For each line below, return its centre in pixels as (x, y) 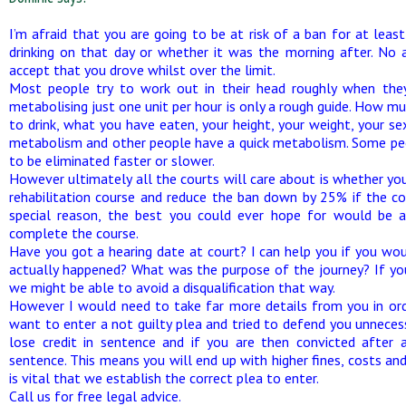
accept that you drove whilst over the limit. (142, 70)
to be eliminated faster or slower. (112, 161)
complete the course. (74, 233)
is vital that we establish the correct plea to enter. (164, 378)
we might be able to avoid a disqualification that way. (172, 288)
